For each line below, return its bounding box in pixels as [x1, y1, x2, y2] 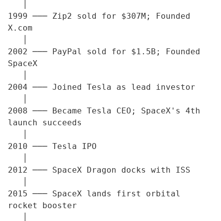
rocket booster [8, 201, 77, 211]
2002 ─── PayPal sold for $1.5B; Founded [8, 47, 200, 57]
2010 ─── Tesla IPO [8, 142, 97, 151]
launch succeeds [8, 118, 82, 128]
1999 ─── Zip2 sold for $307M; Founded [8, 11, 190, 21]
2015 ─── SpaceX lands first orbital [8, 189, 181, 199]
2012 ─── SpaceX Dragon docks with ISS [8, 165, 190, 175]
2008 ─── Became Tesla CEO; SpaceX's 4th [8, 106, 200, 116]
